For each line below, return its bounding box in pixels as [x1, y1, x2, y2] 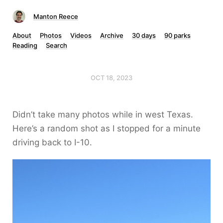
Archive [100, 31, 123, 39]
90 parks [164, 31, 191, 39]
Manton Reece [33, 12, 78, 20]
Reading [12, 41, 37, 49]
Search [46, 41, 67, 49]
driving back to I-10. [12, 137, 92, 147]
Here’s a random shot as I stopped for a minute [12, 123, 201, 133]
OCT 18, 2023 [91, 74, 132, 82]
